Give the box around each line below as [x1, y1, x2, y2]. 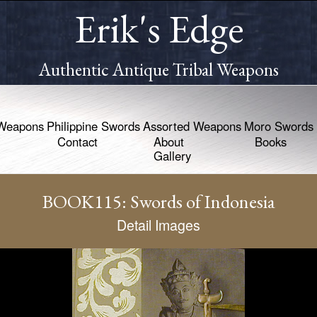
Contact [57, 133, 98, 150]
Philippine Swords [47, 117, 140, 134]
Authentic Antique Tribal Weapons [38, 58, 279, 81]
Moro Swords [244, 117, 313, 134]
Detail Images [117, 214, 200, 235]
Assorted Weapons [143, 117, 241, 134]
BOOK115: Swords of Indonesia [42, 189, 275, 214]
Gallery [154, 147, 191, 164]
